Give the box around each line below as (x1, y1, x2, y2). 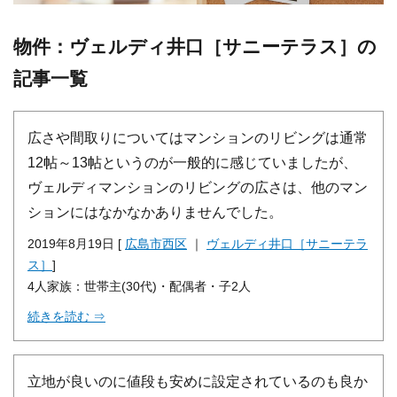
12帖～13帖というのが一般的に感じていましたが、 (27, 153, 357, 170)
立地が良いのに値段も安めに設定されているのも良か (27, 372, 368, 389)
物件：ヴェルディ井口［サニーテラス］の (13, 36, 377, 58)
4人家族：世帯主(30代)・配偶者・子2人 (27, 278, 251, 293)
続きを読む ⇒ (27, 308, 105, 323)
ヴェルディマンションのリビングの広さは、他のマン (27, 178, 368, 195)
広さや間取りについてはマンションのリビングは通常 (27, 128, 368, 145)
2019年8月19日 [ (27, 236, 125, 251)
